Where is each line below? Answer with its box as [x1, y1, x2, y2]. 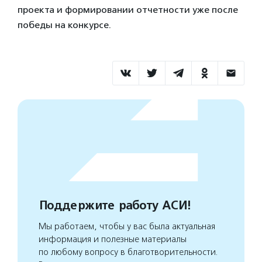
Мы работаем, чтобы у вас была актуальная [39, 221, 215, 232]
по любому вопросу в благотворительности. [39, 247, 218, 257]
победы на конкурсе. [18, 19, 111, 30]
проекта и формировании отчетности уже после [18, 4, 238, 15]
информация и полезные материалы [39, 234, 187, 244]
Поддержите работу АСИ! [39, 198, 190, 213]
